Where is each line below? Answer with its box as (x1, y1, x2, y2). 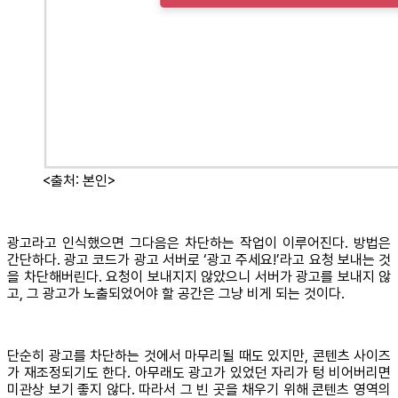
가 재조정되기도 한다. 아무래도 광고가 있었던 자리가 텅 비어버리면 (7, 364, 391, 382)
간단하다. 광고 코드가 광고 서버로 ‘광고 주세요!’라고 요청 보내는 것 (7, 251, 391, 269)
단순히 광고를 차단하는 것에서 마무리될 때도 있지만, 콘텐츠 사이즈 (7, 347, 391, 365)
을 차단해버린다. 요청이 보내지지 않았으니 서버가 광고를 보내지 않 (7, 268, 391, 286)
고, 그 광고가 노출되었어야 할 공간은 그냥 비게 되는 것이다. (7, 285, 345, 303)
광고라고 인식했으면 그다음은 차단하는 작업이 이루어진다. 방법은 (7, 235, 391, 252)
